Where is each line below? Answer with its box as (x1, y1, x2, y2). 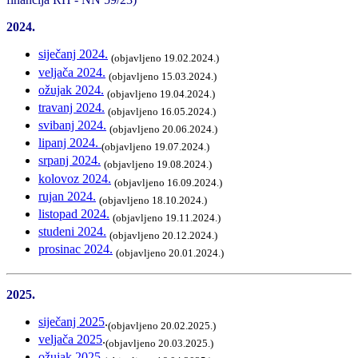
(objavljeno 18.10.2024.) (99, 194, 207, 207)
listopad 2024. (38, 207, 109, 221)
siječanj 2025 (38, 314, 105, 328)
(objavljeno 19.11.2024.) (113, 212, 221, 225)
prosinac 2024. (38, 242, 113, 257)
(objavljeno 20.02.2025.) (108, 319, 216, 332)
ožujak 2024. (38, 82, 104, 97)
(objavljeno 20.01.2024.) (116, 247, 224, 260)
